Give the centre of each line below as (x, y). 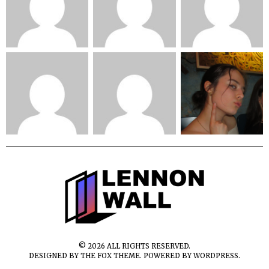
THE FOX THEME (110, 256)
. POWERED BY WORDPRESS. (190, 256)
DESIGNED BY (55, 256)
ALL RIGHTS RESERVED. (148, 246)
